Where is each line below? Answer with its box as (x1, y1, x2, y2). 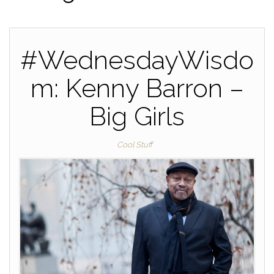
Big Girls (89, 102, 185, 131)
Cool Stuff (117, 140, 152, 149)
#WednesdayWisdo (20, 45, 254, 75)
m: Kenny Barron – (30, 73, 244, 103)
